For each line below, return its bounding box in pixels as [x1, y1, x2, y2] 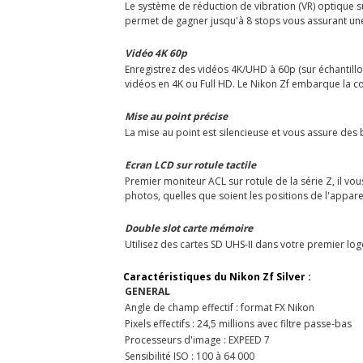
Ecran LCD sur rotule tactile [125, 157, 256, 172]
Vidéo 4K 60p [125, 45, 187, 60]
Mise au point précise [125, 109, 228, 123]
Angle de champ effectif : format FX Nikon [125, 300, 314, 314]
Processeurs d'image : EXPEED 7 [125, 332, 270, 347]
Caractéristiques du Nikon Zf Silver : [123, 269, 314, 284]
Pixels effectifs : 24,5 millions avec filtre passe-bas [125, 316, 352, 331]
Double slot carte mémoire [125, 220, 253, 235]
